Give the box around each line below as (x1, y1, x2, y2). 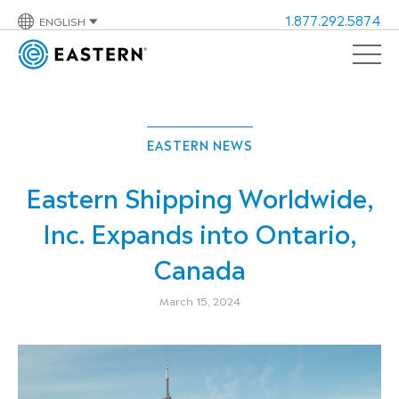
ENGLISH (39, 12, 85, 28)
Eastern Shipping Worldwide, (26, 177, 373, 215)
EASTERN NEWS (146, 134, 253, 153)
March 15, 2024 (159, 292, 240, 308)
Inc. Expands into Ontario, (43, 213, 356, 250)
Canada (153, 248, 246, 286)
